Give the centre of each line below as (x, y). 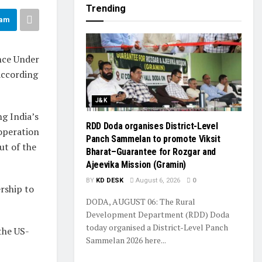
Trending (106, 8)
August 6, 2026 (157, 180)
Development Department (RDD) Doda (158, 214)
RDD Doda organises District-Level (152, 126)
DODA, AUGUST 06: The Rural (141, 201)
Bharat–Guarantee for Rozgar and (151, 152)
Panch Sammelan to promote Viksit (153, 139)
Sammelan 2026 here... (126, 240)
